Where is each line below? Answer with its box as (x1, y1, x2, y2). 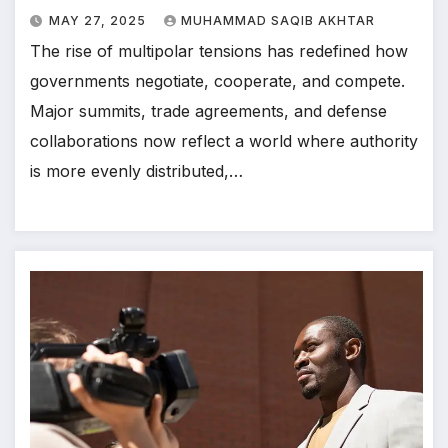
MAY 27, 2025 (49, 12, 150, 28)
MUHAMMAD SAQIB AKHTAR (181, 12, 375, 28)
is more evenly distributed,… (30, 160, 243, 181)
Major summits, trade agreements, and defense (30, 100, 387, 121)
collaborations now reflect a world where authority (30, 130, 418, 151)
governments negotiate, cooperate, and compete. (30, 70, 405, 91)
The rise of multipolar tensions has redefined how (30, 40, 408, 61)
